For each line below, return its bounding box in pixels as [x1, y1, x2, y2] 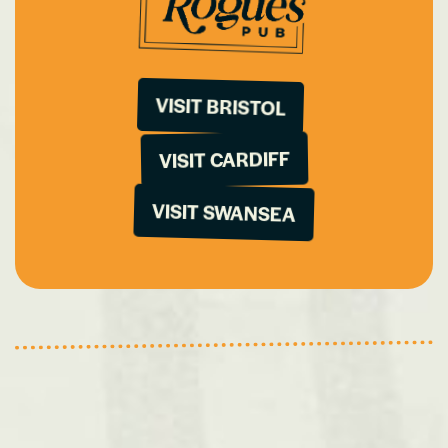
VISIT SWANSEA [151, 197, 297, 228]
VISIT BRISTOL [155, 91, 286, 122]
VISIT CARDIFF [158, 144, 290, 175]
